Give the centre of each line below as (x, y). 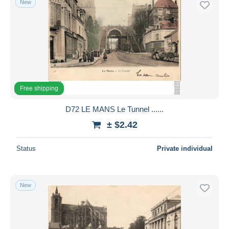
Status (26, 148)
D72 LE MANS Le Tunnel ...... (114, 109)
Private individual (185, 148)
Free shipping (39, 88)
